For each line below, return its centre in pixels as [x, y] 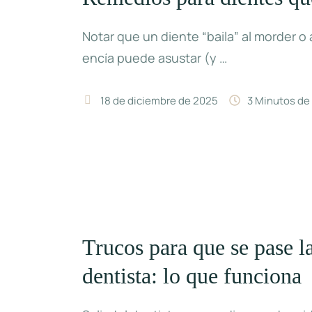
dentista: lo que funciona [192, 276]
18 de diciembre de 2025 [159, 100]
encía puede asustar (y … [155, 57]
